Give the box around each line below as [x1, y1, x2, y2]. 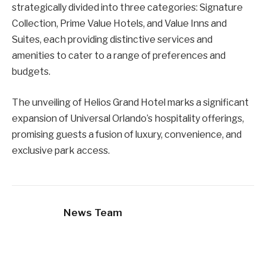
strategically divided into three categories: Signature [12, 2, 243, 14]
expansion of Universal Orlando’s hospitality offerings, [12, 112, 244, 124]
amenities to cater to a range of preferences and [12, 50, 226, 62]
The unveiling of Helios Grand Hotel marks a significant [12, 96, 249, 108]
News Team [64, 206, 122, 218]
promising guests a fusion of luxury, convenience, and [12, 128, 242, 140]
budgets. [12, 66, 50, 78]
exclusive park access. [12, 144, 110, 156]
